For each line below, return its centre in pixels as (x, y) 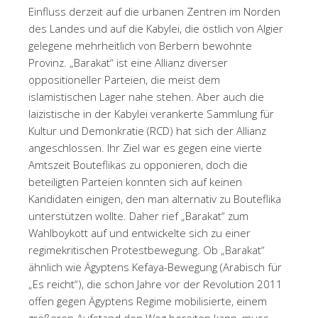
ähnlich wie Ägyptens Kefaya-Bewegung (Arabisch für (155, 267)
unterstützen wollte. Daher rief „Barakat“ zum (138, 215)
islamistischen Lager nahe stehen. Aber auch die (146, 96)
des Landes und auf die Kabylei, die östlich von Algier (156, 28)
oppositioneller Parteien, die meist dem (124, 79)
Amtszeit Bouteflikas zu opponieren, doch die (138, 164)
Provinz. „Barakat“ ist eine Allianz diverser (128, 62)
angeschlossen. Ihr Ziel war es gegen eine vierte (145, 147)
